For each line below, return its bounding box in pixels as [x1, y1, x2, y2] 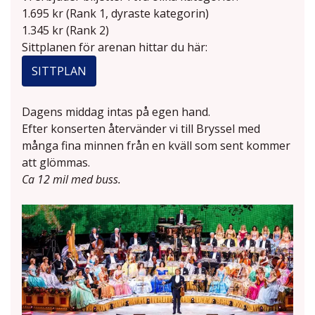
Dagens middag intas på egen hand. [22, 104, 213, 120]
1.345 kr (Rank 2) [22, 22, 109, 39]
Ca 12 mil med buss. [22, 172, 124, 188]
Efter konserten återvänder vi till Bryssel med [22, 121, 260, 137]
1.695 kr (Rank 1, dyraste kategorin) [22, 6, 209, 22]
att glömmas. [22, 155, 90, 171]
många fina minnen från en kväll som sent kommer [22, 138, 290, 154]
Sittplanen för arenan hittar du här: [22, 39, 207, 56]
